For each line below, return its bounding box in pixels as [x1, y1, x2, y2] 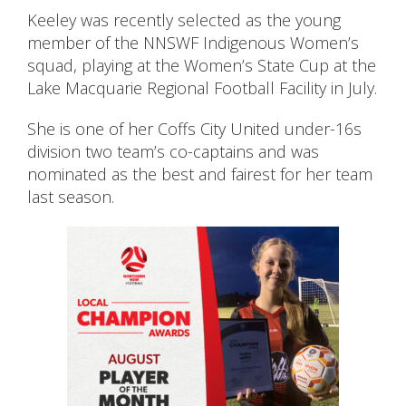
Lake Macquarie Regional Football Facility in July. [27, 77, 377, 100]
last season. [27, 186, 114, 208]
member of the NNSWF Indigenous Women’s [27, 32, 359, 54]
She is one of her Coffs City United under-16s [27, 118, 362, 140]
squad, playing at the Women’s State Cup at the [27, 54, 376, 77]
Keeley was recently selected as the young [27, 9, 341, 32]
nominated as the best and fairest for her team [27, 163, 372, 186]
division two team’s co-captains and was [27, 140, 319, 163]
